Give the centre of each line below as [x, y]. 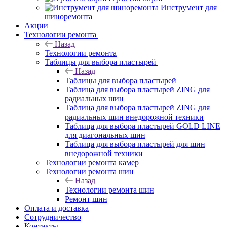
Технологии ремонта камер [92, 162]
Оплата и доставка [56, 208]
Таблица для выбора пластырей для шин [135, 144]
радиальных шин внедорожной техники [134, 117]
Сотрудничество [53, 217]
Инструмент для [189, 7]
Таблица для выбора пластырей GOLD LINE [143, 126]
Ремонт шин [86, 199]
